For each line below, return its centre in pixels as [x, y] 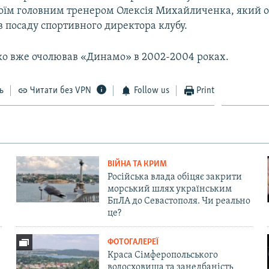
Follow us [151, 90]
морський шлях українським [169, 189]
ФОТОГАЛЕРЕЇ [133, 242]
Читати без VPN [61, 90]
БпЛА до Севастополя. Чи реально [179, 201]
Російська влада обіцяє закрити [174, 177]
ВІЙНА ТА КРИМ [137, 164]
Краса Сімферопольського [162, 255]
